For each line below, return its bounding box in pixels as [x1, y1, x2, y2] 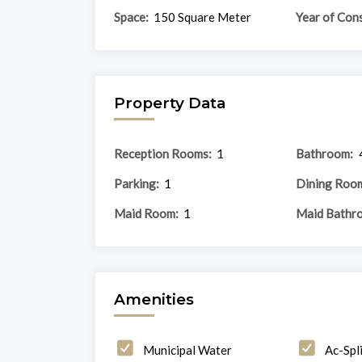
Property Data [113, 93, 225, 112]
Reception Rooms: [113, 145, 212, 161]
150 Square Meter [154, 9, 252, 24]
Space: [113, 9, 149, 24]
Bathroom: [295, 145, 353, 161]
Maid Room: [113, 205, 179, 221]
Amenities [113, 289, 194, 309]
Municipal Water [142, 342, 232, 357]
